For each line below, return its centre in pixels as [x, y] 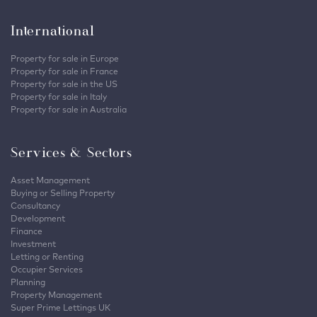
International [53, 31]
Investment [33, 244]
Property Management [56, 295]
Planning [28, 282]
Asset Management [50, 180]
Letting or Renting [47, 257]
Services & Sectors [71, 152]
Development [38, 219]
